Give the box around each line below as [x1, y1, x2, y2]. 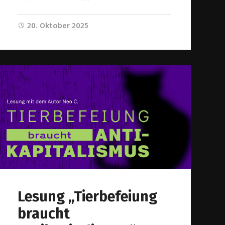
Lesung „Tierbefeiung [18, 187, 158, 205]
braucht [18, 204, 70, 222]
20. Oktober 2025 [27, 21, 89, 31]
